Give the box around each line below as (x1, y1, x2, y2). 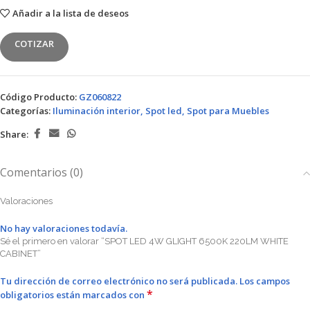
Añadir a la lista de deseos (12, 7, 129, 19)
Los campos (239, 275, 290, 287)
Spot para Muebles (187, 104, 269, 117)
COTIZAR (15, 37, 54, 50)
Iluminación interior (53, 104, 140, 117)
